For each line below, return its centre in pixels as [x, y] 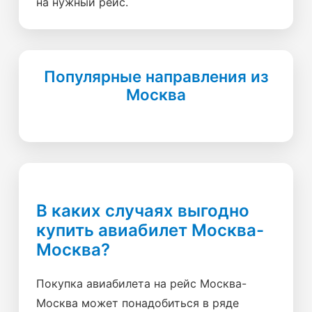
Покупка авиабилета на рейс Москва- [141, 283]
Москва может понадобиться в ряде [138, 303]
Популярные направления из [156, 76]
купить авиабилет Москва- [150, 230]
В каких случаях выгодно [143, 211]
